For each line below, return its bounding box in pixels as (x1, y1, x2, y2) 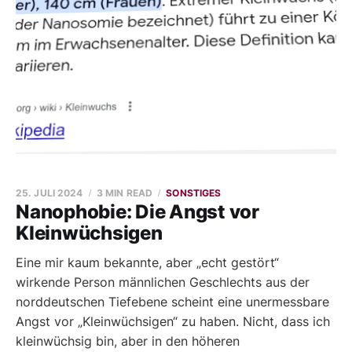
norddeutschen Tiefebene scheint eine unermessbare (16, 294, 329, 310)
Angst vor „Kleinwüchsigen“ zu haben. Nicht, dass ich (16, 313, 330, 329)
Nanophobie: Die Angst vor (16, 200, 259, 223)
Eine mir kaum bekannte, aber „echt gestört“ (16, 255, 279, 270)
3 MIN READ (96, 187, 153, 199)
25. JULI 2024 (16, 187, 83, 199)
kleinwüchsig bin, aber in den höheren (16, 333, 240, 349)
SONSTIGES (166, 187, 222, 199)
